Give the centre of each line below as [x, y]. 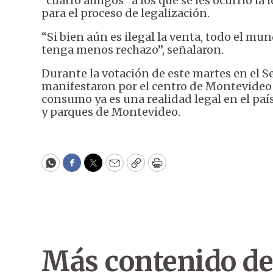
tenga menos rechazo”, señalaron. [133, 50]
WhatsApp [78, 168]
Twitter [113, 168]
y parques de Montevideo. [111, 112]
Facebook [97, 168]
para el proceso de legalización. [126, 13]
